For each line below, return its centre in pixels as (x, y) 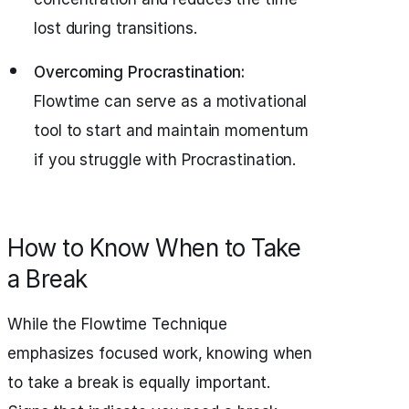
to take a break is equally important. (139, 383)
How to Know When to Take (154, 248)
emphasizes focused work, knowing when (160, 353)
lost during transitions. (115, 28)
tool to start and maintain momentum (171, 131)
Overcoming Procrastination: (140, 72)
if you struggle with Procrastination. (165, 160)
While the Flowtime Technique (118, 324)
